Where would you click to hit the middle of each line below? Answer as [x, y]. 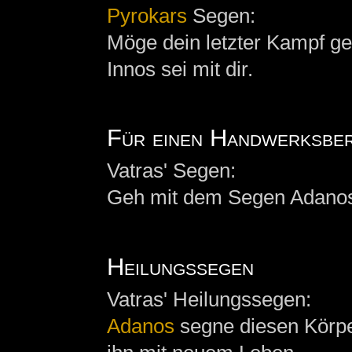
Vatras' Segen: [171, 171]
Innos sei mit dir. [180, 70]
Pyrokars [147, 16]
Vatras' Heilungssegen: [209, 299]
